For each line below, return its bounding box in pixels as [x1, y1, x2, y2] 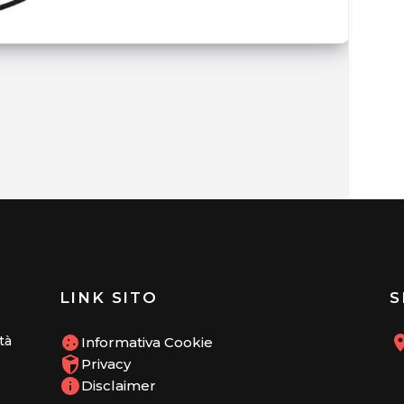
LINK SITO [59, 289, 158, 308]
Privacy [80, 355, 131, 373]
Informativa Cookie [80, 334, 213, 352]
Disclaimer [80, 377, 156, 395]
